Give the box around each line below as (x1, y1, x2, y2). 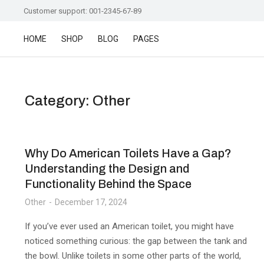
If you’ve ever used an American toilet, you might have (25, 221, 234, 232)
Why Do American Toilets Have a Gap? (25, 147, 232, 160)
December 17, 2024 (55, 197, 127, 207)
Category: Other (25, 93, 130, 108)
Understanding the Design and (25, 162, 190, 175)
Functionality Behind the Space (25, 177, 192, 190)
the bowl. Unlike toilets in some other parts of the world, (25, 250, 241, 261)
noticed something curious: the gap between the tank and (25, 236, 247, 246)
